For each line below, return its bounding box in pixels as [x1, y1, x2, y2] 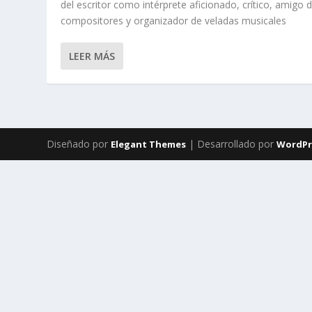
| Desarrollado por [186, 137, 277, 151]
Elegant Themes [111, 138, 187, 151]
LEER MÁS [69, 49, 116, 63]
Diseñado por [47, 137, 111, 151]
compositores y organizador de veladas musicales [61, 14, 287, 27]
